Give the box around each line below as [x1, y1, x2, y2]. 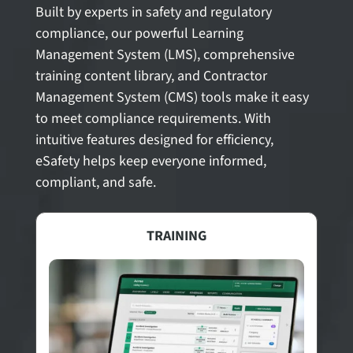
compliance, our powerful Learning [35, 23, 243, 43]
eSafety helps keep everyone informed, [35, 150, 266, 171]
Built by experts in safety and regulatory [35, 2, 272, 22]
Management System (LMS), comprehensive [35, 44, 295, 65]
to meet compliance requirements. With [35, 108, 271, 128]
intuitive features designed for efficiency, [35, 129, 273, 150]
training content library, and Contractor [35, 65, 267, 86]
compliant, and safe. [35, 172, 156, 192]
